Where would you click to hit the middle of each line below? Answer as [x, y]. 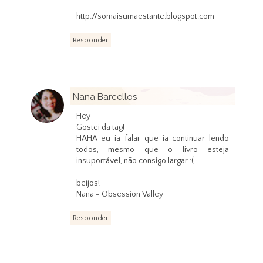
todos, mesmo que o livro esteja [153, 150]
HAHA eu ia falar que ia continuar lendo [153, 139]
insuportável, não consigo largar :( [135, 161]
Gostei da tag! [100, 128]
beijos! [88, 183]
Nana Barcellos [104, 97]
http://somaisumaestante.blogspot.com [145, 17]
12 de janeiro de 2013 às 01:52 [186, 111]
